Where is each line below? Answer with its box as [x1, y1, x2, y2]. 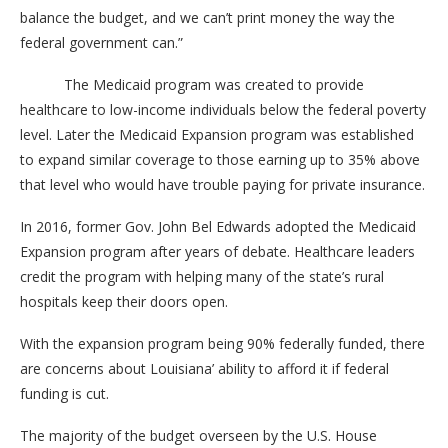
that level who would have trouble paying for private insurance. [20, 174, 425, 194]
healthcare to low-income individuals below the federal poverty [20, 99, 426, 119]
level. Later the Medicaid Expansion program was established [20, 124, 414, 144]
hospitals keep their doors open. [20, 291, 228, 311]
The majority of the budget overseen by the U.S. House [20, 425, 377, 445]
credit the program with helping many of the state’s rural [20, 266, 384, 286]
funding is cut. [20, 383, 109, 403]
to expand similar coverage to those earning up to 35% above [20, 149, 420, 169]
